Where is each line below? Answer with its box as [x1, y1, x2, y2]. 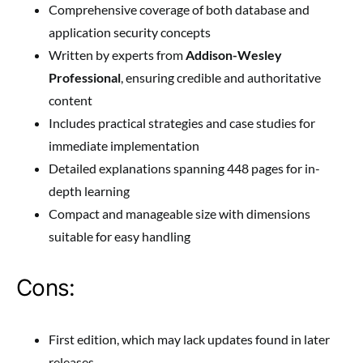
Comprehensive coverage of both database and [49, 2, 310, 18]
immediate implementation [49, 138, 199, 154]
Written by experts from [49, 47, 186, 63]
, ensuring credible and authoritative [121, 70, 321, 86]
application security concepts [49, 24, 211, 41]
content [49, 92, 92, 109]
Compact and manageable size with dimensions [49, 206, 310, 222]
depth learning [49, 183, 130, 199]
